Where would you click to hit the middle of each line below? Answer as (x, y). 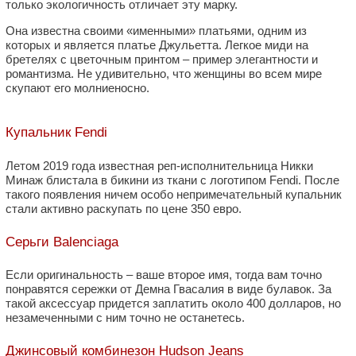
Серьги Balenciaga (62, 242)
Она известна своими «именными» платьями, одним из (156, 30)
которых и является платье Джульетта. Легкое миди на (157, 44)
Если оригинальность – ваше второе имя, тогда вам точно (164, 275)
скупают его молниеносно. (77, 87)
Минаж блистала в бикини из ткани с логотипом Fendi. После (172, 180)
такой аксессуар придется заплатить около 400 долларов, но (173, 304)
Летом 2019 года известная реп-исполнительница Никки (159, 166)
